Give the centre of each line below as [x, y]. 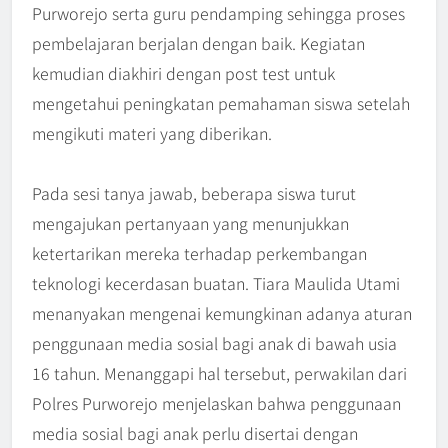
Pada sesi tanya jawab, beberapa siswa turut [194, 193]
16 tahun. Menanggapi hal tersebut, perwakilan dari [219, 373]
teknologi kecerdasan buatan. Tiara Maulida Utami [216, 283]
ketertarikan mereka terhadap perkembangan [199, 253]
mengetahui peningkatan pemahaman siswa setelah [221, 103]
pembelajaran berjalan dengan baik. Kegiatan [198, 43]
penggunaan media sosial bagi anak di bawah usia [214, 343]
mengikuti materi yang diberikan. [152, 133]
